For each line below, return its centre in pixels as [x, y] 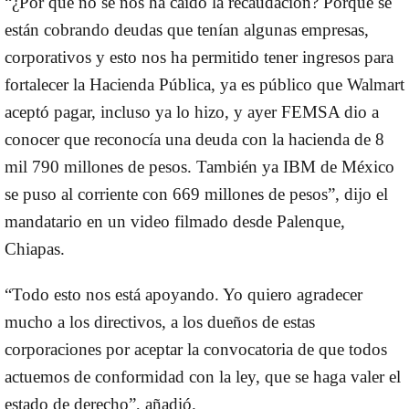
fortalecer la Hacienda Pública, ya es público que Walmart [204, 84]
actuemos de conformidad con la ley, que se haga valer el [203, 376]
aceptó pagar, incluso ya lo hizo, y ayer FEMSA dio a [192, 111]
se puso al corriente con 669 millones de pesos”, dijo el [196, 194]
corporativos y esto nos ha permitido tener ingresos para [199, 57]
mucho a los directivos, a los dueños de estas [160, 321]
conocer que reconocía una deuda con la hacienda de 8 [194, 139]
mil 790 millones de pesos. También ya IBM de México [199, 166]
